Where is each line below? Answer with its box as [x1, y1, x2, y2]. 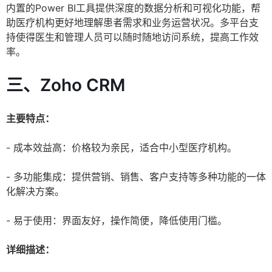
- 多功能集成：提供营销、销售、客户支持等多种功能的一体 [6, 171, 266, 183]
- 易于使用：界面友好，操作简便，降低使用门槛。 [6, 214, 227, 227]
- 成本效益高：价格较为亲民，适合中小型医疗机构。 [6, 141, 237, 154]
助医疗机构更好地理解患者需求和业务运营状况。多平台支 [6, 16, 259, 29]
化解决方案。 [6, 185, 64, 198]
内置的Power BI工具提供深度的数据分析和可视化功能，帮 [6, 2, 260, 15]
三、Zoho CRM [6, 75, 125, 96]
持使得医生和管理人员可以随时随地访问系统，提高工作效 [6, 31, 259, 44]
